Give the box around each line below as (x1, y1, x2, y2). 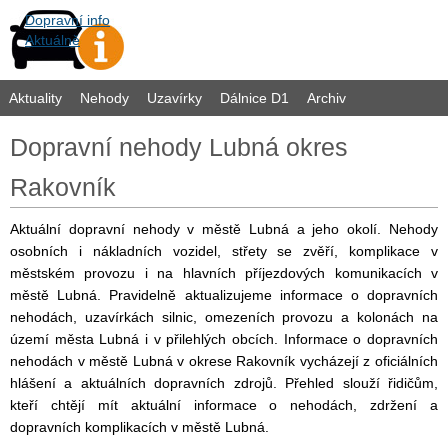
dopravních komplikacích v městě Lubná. (10, 419, 269, 435)
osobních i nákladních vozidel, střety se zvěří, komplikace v (10, 243, 438, 259)
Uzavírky (147, 90, 202, 106)
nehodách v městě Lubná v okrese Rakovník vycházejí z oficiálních (10, 353, 438, 369)
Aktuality (9, 90, 62, 106)
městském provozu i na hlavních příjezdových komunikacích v (10, 265, 438, 281)
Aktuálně (25, 32, 80, 48)
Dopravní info (25, 12, 110, 28)
